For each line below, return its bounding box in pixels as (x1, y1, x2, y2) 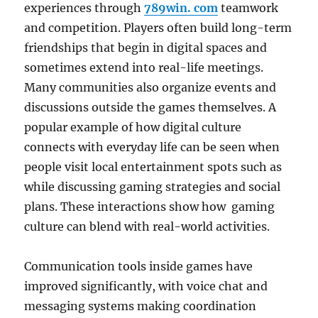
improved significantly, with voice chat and (24, 279, 268, 293)
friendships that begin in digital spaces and (24, 40, 268, 55)
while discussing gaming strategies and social (24, 180, 281, 194)
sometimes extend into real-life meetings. (24, 60, 264, 75)
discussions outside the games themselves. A (24, 100, 277, 114)
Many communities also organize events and (24, 80, 277, 94)
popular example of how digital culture (24, 120, 242, 134)
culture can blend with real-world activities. (24, 219, 270, 234)
